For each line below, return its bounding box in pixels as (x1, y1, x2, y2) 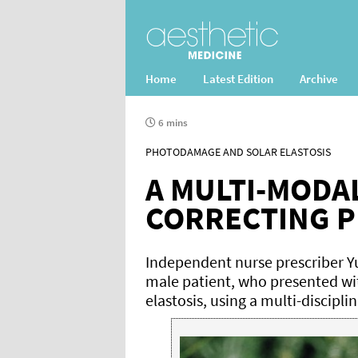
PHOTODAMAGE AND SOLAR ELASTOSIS (145, 145, 331, 159)
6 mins (156, 116, 188, 129)
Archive (300, 71, 338, 86)
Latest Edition (203, 71, 273, 86)
